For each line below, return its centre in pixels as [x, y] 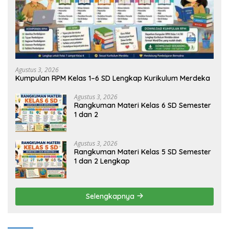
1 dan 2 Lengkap [102, 161]
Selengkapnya [111, 196]
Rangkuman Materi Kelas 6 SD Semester [143, 105]
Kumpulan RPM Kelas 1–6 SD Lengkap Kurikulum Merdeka [113, 78]
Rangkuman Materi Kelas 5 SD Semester [143, 152]
